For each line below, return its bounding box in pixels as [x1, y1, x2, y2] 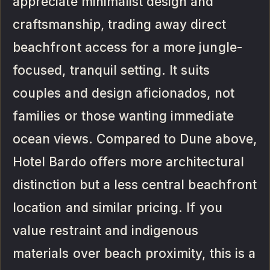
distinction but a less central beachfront [13, 177, 257, 192]
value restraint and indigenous [13, 222, 199, 238]
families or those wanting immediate [13, 108, 234, 124]
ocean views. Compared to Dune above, [13, 131, 257, 146]
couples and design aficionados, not [13, 85, 234, 101]
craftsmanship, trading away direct [13, 16, 226, 32]
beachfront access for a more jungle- [13, 39, 242, 55]
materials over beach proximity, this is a [13, 245, 256, 261]
